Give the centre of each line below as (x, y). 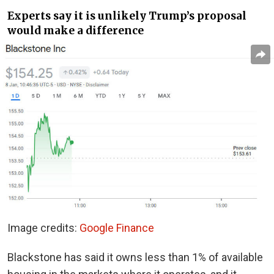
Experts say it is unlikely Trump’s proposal (127, 16)
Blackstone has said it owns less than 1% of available (135, 257)
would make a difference (76, 31)
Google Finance (117, 228)
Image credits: (43, 228)
